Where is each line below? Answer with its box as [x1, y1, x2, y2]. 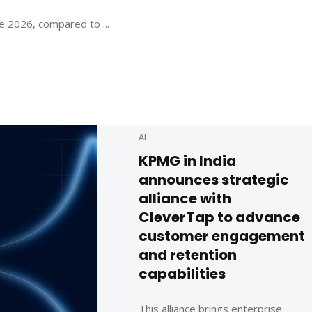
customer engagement [139, 226, 305, 247]
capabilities [139, 264, 226, 284]
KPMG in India [139, 151, 236, 171]
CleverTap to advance [139, 208, 300, 228]
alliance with [139, 189, 231, 209]
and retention [139, 245, 237, 265]
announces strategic [139, 170, 289, 190]
